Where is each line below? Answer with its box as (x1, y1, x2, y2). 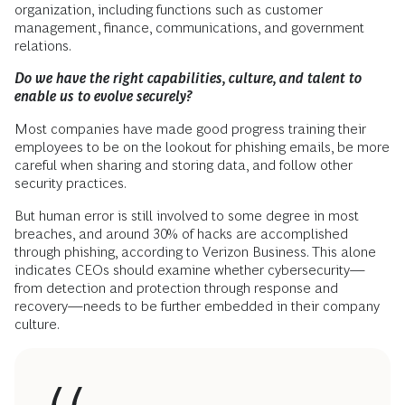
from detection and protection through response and (14, 280, 338, 297)
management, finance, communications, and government (14, 20, 364, 36)
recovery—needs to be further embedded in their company (14, 298, 380, 315)
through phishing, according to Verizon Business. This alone (14, 244, 376, 260)
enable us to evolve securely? (14, 89, 193, 105)
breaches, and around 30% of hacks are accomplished (14, 226, 348, 242)
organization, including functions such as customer (14, 2, 323, 18)
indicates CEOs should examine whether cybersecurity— (14, 262, 365, 278)
